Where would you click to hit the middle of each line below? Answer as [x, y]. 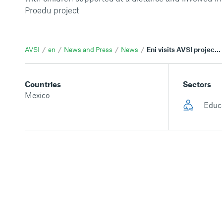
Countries [43, 84]
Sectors [197, 84]
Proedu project [52, 10]
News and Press [88, 50]
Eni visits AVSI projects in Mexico [183, 50]
